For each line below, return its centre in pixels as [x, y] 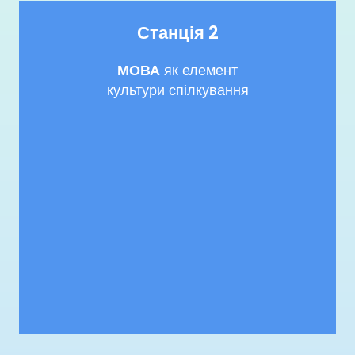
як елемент [199, 70]
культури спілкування [177, 90]
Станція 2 [177, 32]
